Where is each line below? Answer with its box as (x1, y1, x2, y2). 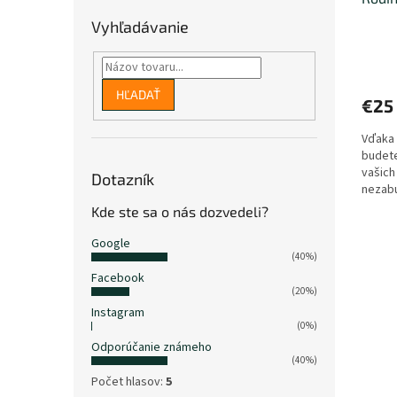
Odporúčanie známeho (91, 339, 212, 357)
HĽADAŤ (115, 86, 160, 102)
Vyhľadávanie (91, 16, 189, 36)
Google (91, 235, 130, 253)
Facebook (91, 269, 144, 288)
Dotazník (91, 169, 154, 190)
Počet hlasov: (91, 373, 166, 392)
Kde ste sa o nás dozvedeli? (91, 203, 269, 221)
